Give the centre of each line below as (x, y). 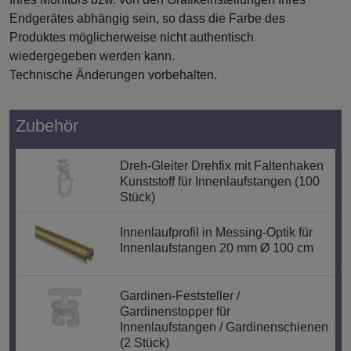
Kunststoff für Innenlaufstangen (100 (219, 181)
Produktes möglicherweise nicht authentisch (132, 37)
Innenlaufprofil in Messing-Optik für (216, 232)
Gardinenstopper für (175, 312)
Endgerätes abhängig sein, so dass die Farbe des (147, 18)
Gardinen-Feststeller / (179, 296)
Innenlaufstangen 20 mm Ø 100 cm (216, 248)
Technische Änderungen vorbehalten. (113, 74)
